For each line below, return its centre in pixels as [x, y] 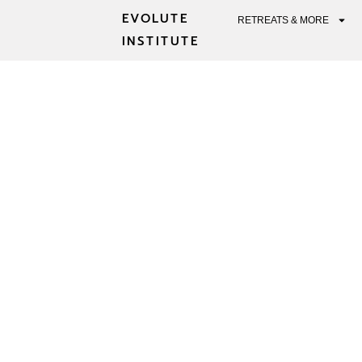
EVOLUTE [155, 19]
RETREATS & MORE [284, 21]
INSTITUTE [160, 42]
